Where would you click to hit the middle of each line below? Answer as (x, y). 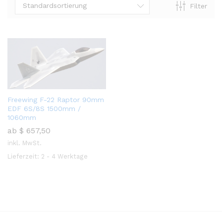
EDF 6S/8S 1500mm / (44, 108)
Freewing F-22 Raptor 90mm (56, 99)
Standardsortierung (55, 5)
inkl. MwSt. (25, 143)
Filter (198, 6)
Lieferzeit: (24, 156)
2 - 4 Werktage (64, 156)
